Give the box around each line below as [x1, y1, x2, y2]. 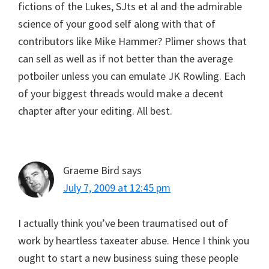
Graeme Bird [63, 163, 119, 177]
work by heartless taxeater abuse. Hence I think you [18, 233, 249, 247]
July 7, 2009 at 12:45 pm [63, 180, 171, 195]
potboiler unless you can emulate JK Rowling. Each [18, 68, 246, 83]
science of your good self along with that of [18, 16, 216, 31]
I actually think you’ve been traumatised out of [18, 216, 228, 230]
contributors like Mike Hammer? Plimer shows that [18, 34, 247, 48]
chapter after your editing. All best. [18, 103, 172, 118]
